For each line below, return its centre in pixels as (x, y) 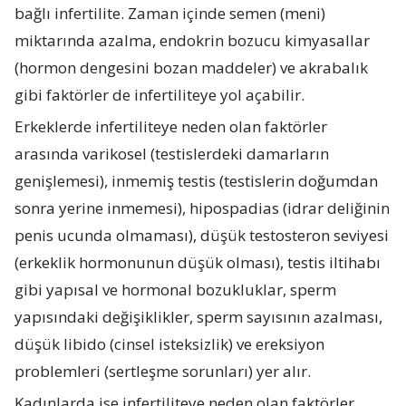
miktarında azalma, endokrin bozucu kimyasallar (193, 40)
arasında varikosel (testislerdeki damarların (172, 153)
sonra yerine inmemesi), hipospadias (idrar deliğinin (203, 208)
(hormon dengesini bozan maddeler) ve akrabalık (192, 67)
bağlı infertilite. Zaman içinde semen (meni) (170, 13)
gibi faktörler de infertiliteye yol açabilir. (160, 94)
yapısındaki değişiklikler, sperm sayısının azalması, (199, 316)
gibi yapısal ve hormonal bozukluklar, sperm (176, 289)
